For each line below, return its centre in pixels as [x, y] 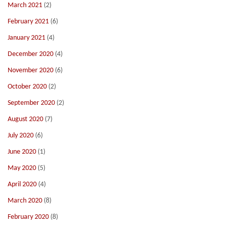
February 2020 [28, 217]
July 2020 [21, 136]
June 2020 [22, 152]
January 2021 [26, 38]
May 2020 [22, 168]
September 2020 [31, 103]
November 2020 [31, 70]
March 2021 [25, 5]
